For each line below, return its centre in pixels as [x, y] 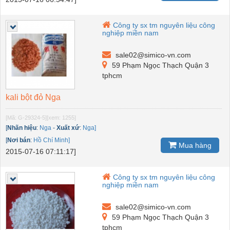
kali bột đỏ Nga [33, 97]
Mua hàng [194, 146]
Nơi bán [19, 140]
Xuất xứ [68, 128]
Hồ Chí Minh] [52, 140]
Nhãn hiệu [22, 128]
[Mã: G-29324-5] [26, 117]
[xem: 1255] [61, 117]
